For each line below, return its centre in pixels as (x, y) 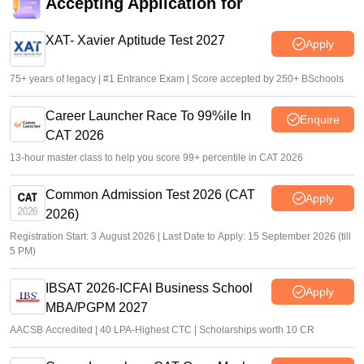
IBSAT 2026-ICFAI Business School (149, 288)
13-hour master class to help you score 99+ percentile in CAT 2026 (156, 158)
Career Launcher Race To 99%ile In (148, 116)
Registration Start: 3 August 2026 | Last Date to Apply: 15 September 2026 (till (180, 237)
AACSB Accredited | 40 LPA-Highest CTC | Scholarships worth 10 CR (162, 330)
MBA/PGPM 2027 (97, 308)
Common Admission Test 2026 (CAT (150, 195)
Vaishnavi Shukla (48, 24)
